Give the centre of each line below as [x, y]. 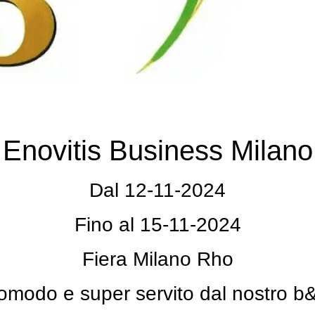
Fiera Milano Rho [157, 259]
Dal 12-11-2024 [157, 190]
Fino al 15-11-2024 [157, 224]
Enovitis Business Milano [157, 150]
